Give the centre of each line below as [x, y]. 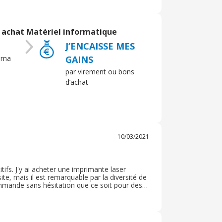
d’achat [77, 82]
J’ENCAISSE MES [100, 46]
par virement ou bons [100, 72]
